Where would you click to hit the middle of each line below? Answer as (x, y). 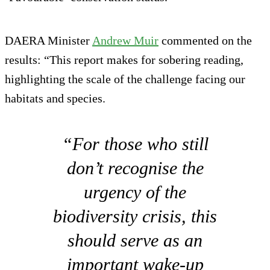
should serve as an (135, 240)
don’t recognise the (135, 168)
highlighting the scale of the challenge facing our (125, 79)
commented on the (205, 40)
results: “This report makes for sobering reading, (124, 59)
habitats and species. (57, 98)
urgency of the (135, 192)
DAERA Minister (49, 40)
